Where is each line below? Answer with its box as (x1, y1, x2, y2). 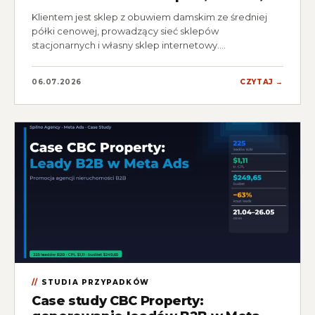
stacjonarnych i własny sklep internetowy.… (32, 39, 226, 51)
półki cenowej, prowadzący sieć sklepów (32, 25, 219, 37)
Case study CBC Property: (32, 293, 204, 309)
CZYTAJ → (240, 77, 283, 86)
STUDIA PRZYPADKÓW (41, 278, 150, 287)
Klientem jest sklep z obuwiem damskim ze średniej (32, 11, 267, 22)
